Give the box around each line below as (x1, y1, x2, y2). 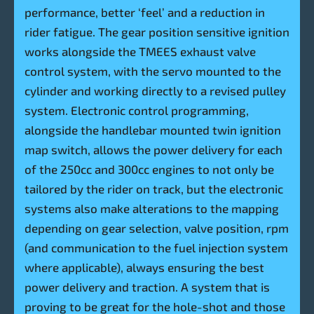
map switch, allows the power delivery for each (25, 142, 282, 157)
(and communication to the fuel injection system (25, 240, 288, 255)
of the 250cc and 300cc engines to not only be (25, 162, 274, 177)
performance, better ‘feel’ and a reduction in (25, 5, 265, 20)
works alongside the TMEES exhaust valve (25, 44, 256, 59)
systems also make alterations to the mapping (25, 201, 279, 216)
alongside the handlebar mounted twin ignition (25, 123, 281, 137)
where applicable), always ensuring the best (25, 260, 264, 275)
